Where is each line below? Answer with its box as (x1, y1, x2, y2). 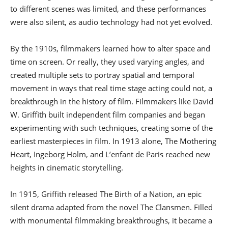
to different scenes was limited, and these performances (10, 4, 206, 14)
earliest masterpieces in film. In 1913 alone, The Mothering (10, 136, 216, 146)
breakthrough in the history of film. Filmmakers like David (10, 96, 213, 106)
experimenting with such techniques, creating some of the (10, 123, 213, 133)
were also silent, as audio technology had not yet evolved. (10, 17, 212, 27)
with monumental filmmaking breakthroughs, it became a (10, 215, 212, 225)
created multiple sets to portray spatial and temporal (10, 70, 194, 80)
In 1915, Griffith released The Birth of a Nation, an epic (10, 189, 202, 199)
